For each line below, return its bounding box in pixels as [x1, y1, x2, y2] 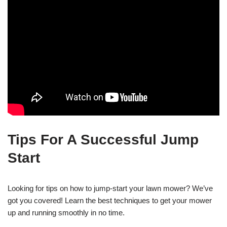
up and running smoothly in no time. [8, 208, 125, 217]
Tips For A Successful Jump [8, 131, 199, 147]
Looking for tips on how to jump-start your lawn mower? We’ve [8, 183, 213, 193]
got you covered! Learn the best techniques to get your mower [8, 196, 212, 205]
